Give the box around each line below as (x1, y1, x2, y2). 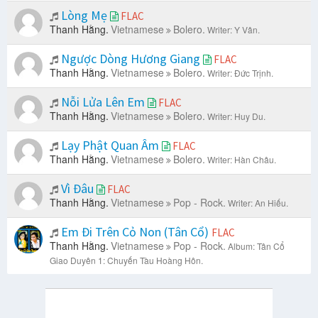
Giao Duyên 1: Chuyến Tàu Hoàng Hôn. (50, 254, 203, 267)
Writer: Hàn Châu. (207, 153, 276, 166)
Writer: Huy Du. (207, 110, 265, 123)
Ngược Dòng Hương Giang (58, 50, 203, 67)
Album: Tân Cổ (228, 240, 285, 253)
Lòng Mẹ (58, 7, 110, 24)
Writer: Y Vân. (207, 23, 260, 36)
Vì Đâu (58, 180, 97, 197)
